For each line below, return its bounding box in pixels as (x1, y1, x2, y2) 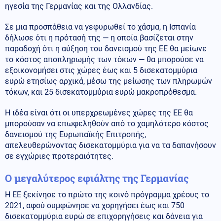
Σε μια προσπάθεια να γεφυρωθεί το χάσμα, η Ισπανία (5, 22, 196, 32)
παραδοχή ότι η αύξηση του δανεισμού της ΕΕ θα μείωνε (5, 43, 207, 53)
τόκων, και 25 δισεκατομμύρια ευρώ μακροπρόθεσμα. (5, 87, 197, 97)
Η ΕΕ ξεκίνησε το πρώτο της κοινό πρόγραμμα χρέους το (5, 189, 209, 199)
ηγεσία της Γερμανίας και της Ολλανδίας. (5, 1, 153, 11)
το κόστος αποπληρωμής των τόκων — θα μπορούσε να (5, 54, 204, 64)
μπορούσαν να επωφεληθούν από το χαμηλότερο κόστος (5, 118, 209, 128)
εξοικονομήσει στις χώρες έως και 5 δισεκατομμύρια (5, 65, 197, 75)
